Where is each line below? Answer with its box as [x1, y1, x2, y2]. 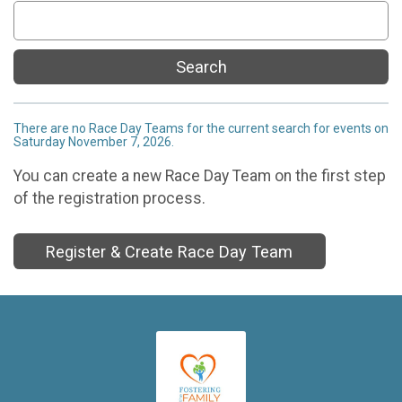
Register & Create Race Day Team [46, 241, 293, 261]
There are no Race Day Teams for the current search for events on [13, 121, 389, 136]
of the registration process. [13, 188, 205, 207]
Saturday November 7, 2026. [13, 135, 174, 150]
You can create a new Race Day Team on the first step [13, 166, 386, 185]
